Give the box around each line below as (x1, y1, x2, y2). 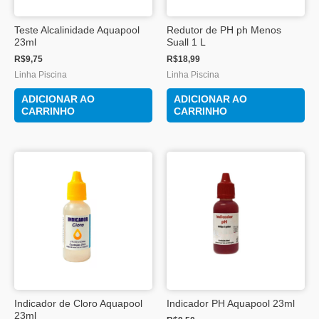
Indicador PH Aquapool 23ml (167, 298, 295, 309)
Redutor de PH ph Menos (167, 24, 281, 36)
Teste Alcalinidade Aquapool (14, 24, 140, 36)
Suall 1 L (167, 36, 206, 48)
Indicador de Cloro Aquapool (14, 298, 142, 309)
